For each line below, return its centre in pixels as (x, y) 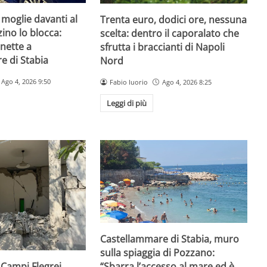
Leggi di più (127, 103)
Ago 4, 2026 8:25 (187, 82)
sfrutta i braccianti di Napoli (163, 47)
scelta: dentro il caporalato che (170, 33)
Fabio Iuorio (129, 82)
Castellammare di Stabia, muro (170, 239)
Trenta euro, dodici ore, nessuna (174, 19)
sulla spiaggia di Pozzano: (158, 252)
